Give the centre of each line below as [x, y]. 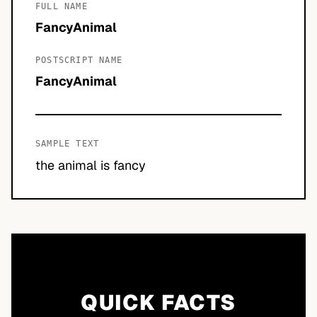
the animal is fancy [91, 165]
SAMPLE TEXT [68, 144]
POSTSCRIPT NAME [79, 60]
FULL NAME [62, 6]
